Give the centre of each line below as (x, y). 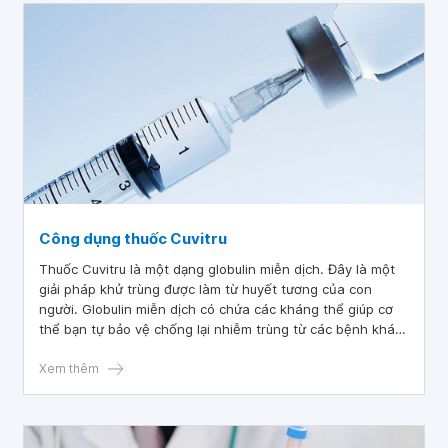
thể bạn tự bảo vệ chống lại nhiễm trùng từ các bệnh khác (220, 329)
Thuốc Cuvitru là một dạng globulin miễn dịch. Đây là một (217, 269)
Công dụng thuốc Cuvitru (133, 238)
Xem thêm (69, 368)
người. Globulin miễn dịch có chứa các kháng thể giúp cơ (216, 309)
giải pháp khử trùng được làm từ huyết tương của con (205, 289)
